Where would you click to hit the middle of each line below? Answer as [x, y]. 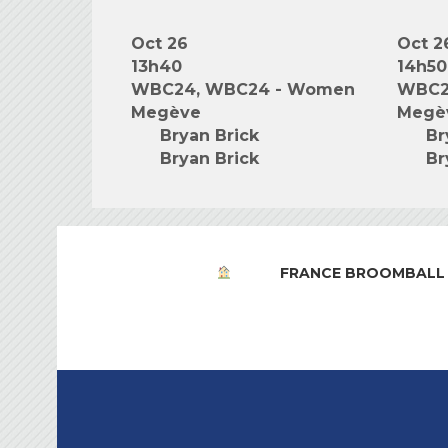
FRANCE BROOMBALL [362, 273]
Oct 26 [159, 43]
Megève [166, 112]
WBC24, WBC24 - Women [243, 89]
